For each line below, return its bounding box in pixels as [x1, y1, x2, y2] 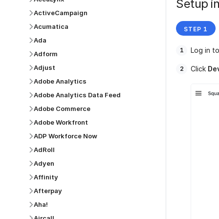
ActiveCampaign [34, 9, 88, 17]
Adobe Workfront [34, 118, 88, 126]
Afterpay [34, 187, 62, 195]
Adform [34, 50, 58, 58]
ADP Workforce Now [34, 132, 97, 140]
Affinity [34, 173, 58, 181]
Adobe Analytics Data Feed [34, 91, 121, 99]
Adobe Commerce [34, 105, 90, 112]
